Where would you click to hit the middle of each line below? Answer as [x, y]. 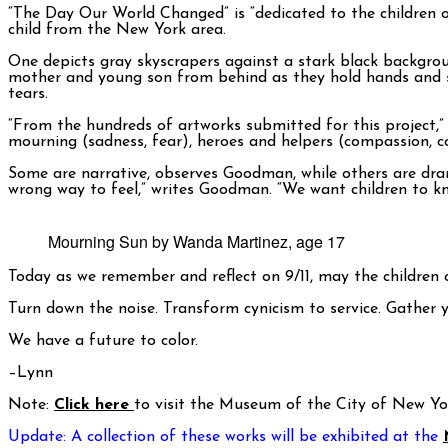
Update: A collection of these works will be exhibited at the [225, 437]
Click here [94, 405]
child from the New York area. [117, 30]
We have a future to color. [103, 341]
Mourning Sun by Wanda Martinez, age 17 [196, 242]
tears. [28, 94]
